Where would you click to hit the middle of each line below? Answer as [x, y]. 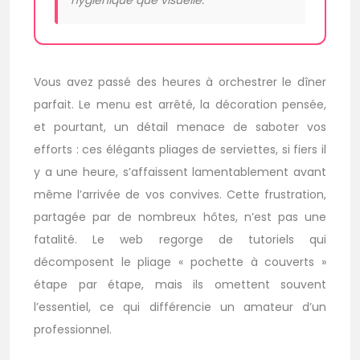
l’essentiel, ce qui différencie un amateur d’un [180, 307]
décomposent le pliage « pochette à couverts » [180, 262]
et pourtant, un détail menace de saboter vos [180, 127]
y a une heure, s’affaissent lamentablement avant [180, 172]
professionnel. [73, 329]
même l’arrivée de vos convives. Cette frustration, [180, 194]
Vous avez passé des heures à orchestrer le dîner [180, 82]
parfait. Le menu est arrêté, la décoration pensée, [180, 104]
